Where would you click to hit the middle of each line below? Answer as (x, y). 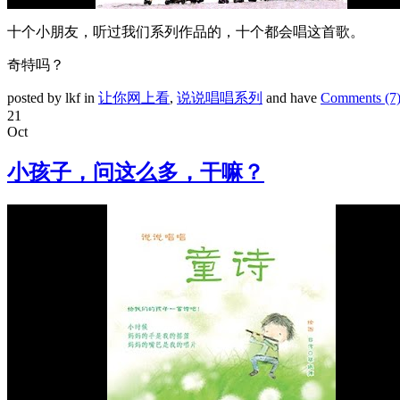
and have (292, 97)
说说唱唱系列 (220, 97)
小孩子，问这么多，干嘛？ (136, 172)
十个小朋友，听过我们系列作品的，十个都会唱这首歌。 (186, 31)
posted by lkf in (53, 97)
